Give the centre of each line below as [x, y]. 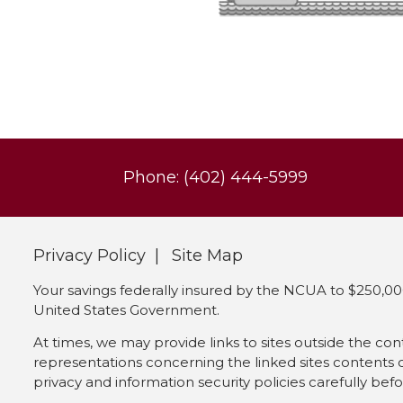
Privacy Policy [89, 256]
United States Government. [126, 310]
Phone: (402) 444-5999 [215, 178]
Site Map [207, 256]
